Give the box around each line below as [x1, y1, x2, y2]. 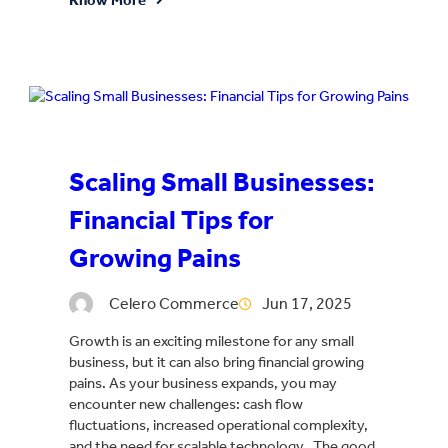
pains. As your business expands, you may [69, 373, 337, 392]
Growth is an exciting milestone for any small [69, 331, 354, 350]
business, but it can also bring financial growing [69, 352, 364, 371]
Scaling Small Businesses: [69, 165, 375, 198]
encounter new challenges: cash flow [69, 394, 303, 413]
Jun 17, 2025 [262, 293, 352, 313]
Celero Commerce [109, 293, 239, 313]
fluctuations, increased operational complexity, [69, 415, 368, 434]
